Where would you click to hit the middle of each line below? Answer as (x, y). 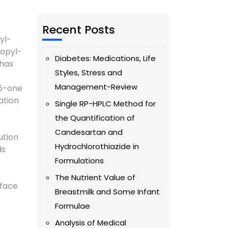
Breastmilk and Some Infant (107, 192)
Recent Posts (79, 30)
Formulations (79, 161)
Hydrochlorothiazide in (97, 147)
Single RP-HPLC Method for (105, 104)
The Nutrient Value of (95, 178)
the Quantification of (95, 118)
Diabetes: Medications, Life (105, 59)
